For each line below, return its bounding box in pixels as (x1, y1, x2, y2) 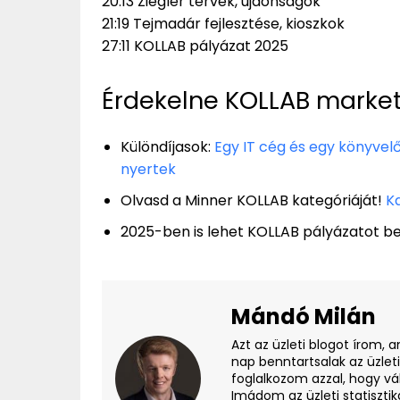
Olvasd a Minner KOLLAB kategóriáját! (121, 190, 386, 212)
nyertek (121, 159, 176, 180)
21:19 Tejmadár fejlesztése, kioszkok (102, 13, 345, 35)
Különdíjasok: (121, 137, 214, 158)
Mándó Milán (231, 302, 376, 332)
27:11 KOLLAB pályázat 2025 (102, 36, 288, 57)
